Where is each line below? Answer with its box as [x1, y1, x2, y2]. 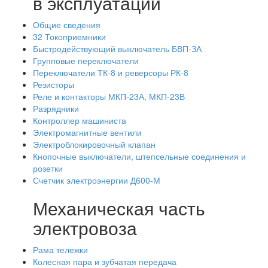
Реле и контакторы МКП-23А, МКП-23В [33, 90, 185, 102]
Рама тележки [33, 243, 88, 255]
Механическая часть [33, 195, 205, 221]
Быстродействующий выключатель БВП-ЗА [33, 42, 202, 54]
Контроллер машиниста [33, 114, 126, 126]
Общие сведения [33, 19, 100, 31]
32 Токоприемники [33, 31, 106, 42]
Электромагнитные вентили [33, 126, 142, 138]
